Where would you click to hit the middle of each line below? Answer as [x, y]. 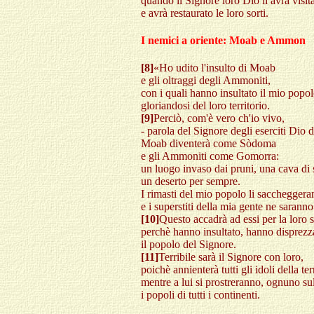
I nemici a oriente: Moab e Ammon [223, 41]
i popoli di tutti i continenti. [200, 295]
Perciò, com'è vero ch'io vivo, [219, 118]
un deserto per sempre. [191, 182]
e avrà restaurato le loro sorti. [205, 13]
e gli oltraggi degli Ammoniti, [206, 81]
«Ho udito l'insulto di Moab [214, 68]
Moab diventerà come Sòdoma [209, 144]
